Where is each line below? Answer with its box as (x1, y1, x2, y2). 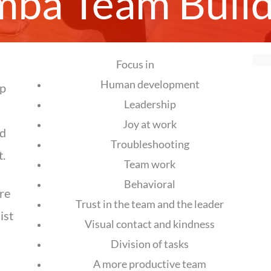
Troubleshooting (110, 137, 189, 151)
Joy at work (123, 117, 177, 131)
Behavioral (124, 177, 176, 191)
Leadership (123, 97, 176, 111)
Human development (100, 77, 200, 91)
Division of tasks (111, 237, 189, 251)
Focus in (116, 57, 155, 71)
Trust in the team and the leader (76, 197, 224, 211)
